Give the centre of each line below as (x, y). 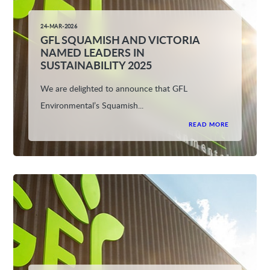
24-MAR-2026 (59, 26)
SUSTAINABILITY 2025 (96, 64)
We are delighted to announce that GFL (114, 88)
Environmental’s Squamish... (92, 105)
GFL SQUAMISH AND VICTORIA (120, 39)
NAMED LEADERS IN (93, 52)
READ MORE (209, 124)
